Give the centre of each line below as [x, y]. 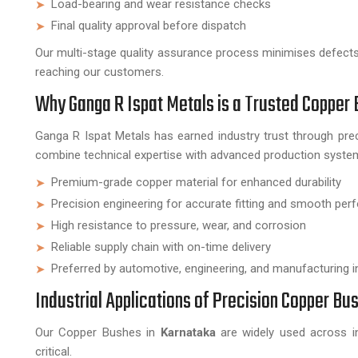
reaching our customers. [99, 72]
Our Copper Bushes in [98, 332]
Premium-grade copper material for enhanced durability [196, 182]
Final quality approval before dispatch [149, 26]
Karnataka [188, 332]
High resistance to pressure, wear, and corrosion [179, 225]
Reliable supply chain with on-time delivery [161, 247]
